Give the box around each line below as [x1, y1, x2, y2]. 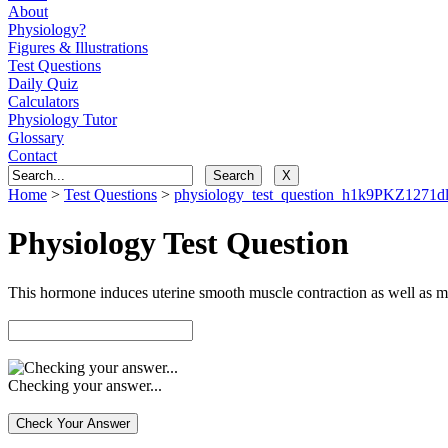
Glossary [8, 129, 64, 146]
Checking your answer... [8, 376, 162, 394]
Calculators [8, 93, 79, 110]
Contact [8, 147, 57, 164]
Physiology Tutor [8, 111, 117, 128]
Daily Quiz [8, 75, 78, 92]
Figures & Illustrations [8, 39, 148, 56]
